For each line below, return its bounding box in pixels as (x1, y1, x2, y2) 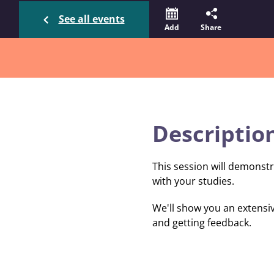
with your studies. (152, 174, 234, 188)
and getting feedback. (152, 216, 254, 229)
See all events (58, 12, 125, 26)
